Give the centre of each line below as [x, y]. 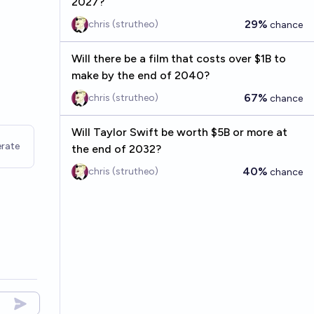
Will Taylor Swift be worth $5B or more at [179, 132]
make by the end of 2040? [140, 75]
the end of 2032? [116, 149]
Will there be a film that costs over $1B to [178, 59]
